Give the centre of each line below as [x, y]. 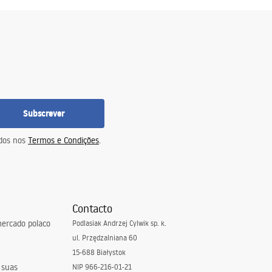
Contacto [92, 208]
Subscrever [44, 114]
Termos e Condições [63, 140]
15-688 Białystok [99, 252]
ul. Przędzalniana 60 [104, 238]
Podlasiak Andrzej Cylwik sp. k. [119, 223]
